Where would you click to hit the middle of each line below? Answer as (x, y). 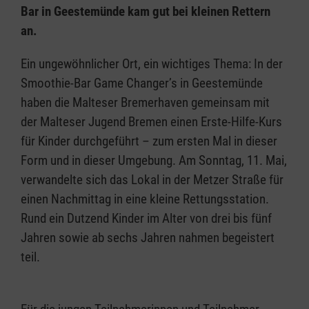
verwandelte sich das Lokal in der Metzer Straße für (152, 180)
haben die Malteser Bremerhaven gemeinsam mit (145, 103)
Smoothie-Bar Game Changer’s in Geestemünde (142, 83)
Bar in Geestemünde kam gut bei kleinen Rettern (146, 12)
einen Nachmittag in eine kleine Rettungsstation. (145, 199)
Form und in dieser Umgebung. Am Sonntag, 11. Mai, (154, 161)
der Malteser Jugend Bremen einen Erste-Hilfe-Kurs (151, 122)
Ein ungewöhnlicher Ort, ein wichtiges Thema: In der (152, 64)
